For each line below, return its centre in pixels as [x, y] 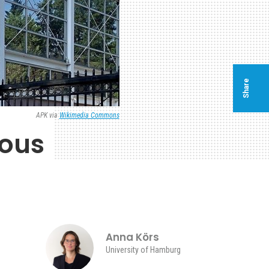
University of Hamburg [143, 250]
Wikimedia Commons [89, 115]
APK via [47, 115]
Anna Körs [132, 237]
